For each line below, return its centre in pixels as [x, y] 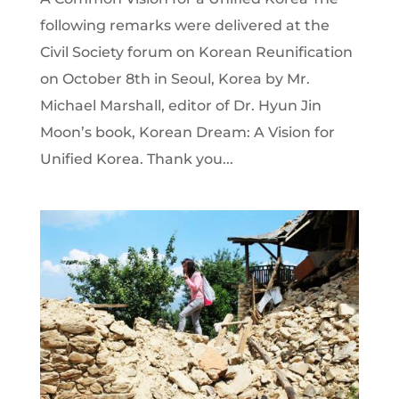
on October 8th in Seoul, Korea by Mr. [175, 78]
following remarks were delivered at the [184, 25]
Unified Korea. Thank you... [136, 159]
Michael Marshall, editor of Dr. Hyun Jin [180, 105]
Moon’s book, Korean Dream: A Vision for [187, 132]
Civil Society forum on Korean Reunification [196, 52]
